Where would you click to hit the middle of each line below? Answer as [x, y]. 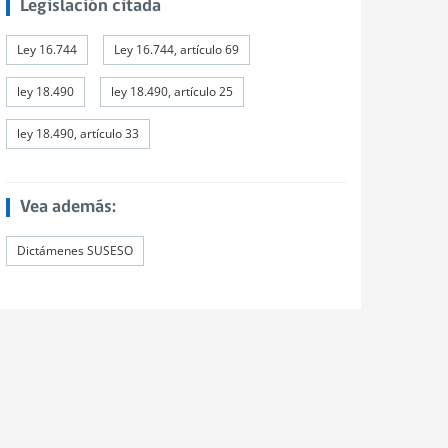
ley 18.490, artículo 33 [78, 133]
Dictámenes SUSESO [75, 250]
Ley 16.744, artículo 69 [176, 49]
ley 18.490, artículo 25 [172, 91]
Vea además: [67, 207]
